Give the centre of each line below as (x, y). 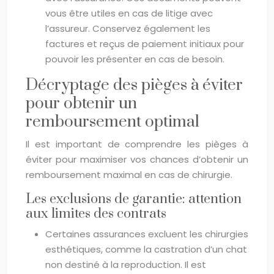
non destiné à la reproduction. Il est (126, 264)
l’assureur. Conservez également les (128, 28)
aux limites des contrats (96, 213)
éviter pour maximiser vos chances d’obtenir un (137, 159)
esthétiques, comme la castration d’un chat (146, 249)
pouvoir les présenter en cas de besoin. (135, 59)
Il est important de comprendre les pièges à (137, 144)
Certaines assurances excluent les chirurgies (147, 234)
